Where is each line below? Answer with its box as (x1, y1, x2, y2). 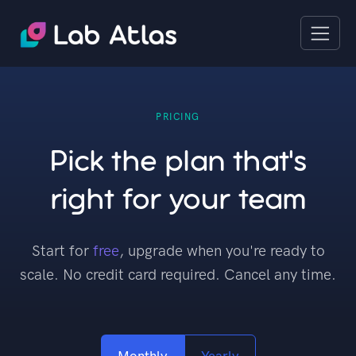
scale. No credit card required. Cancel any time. (20, 265, 336, 284)
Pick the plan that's (49, 147, 307, 180)
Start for (31, 242, 93, 261)
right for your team (49, 185, 307, 218)
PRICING (156, 111, 200, 123)
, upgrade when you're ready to (118, 242, 325, 261)
